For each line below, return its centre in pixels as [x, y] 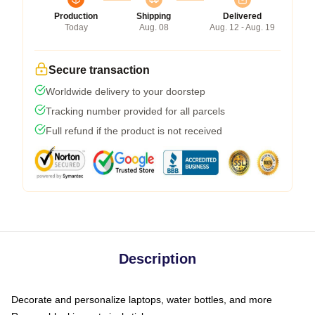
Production [76, 16]
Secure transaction [99, 70]
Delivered [242, 16]
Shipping [154, 16]
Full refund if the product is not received [134, 130]
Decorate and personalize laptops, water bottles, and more [142, 299]
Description [157, 258]
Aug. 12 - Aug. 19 [242, 27]
